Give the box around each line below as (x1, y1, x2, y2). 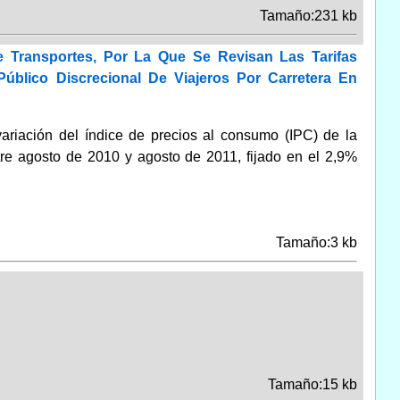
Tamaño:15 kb (267, 376, 357, 392)
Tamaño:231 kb (259, 7, 357, 23)
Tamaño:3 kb (275, 234, 357, 250)
